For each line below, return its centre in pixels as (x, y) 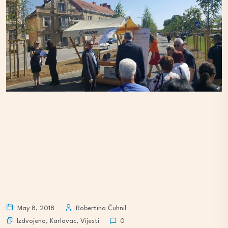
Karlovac (63, 221)
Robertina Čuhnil (100, 209)
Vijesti (90, 221)
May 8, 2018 (35, 209)
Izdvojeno (31, 221)
